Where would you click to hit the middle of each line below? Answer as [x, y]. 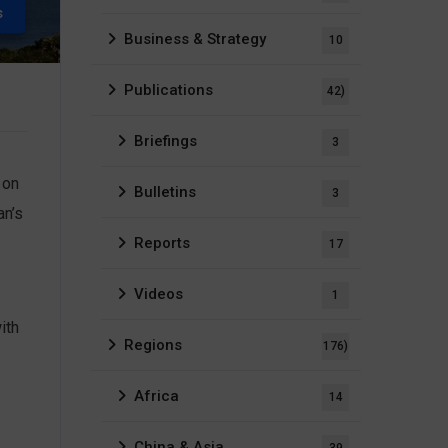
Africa [156, 396]
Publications [168, 90]
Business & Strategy [195, 39]
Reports [162, 243]
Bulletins [165, 192]
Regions [153, 345]
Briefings [165, 141]
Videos [158, 294]
